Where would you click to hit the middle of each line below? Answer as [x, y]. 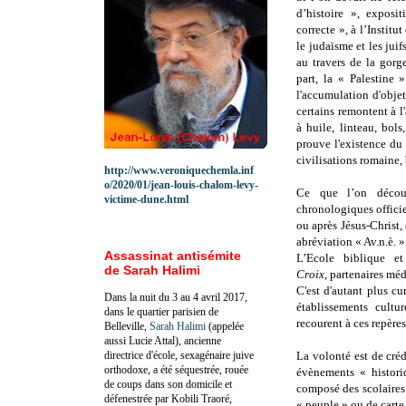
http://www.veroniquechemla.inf [179, 170]
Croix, [313, 275]
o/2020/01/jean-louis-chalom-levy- [181, 184]
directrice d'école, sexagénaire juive [179, 355]
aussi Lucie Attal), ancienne [163, 340]
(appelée [225, 326]
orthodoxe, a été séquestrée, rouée [176, 369]
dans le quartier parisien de [161, 311]
